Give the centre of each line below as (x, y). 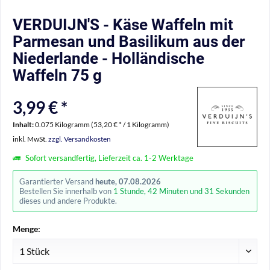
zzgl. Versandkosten (80, 139)
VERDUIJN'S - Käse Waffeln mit (123, 25)
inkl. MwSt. (30, 139)
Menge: (27, 229)
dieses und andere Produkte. (68, 201)
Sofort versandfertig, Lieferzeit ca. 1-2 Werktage (108, 158)
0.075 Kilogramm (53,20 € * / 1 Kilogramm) (102, 124)
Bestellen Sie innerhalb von (66, 191)
